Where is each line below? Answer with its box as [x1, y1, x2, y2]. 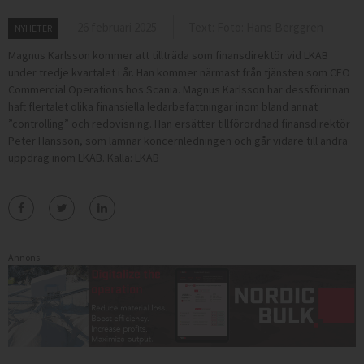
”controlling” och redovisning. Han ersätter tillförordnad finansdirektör [8, 115, 350, 131]
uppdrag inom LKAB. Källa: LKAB [8, 149, 159, 165]
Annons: [8, 250, 42, 263]
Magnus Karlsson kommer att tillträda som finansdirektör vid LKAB [8, 47, 328, 63]
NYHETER [15, 21, 52, 34]
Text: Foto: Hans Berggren [188, 19, 323, 35]
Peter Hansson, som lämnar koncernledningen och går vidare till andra [8, 132, 348, 148]
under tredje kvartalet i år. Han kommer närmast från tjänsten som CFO [8, 64, 350, 80]
